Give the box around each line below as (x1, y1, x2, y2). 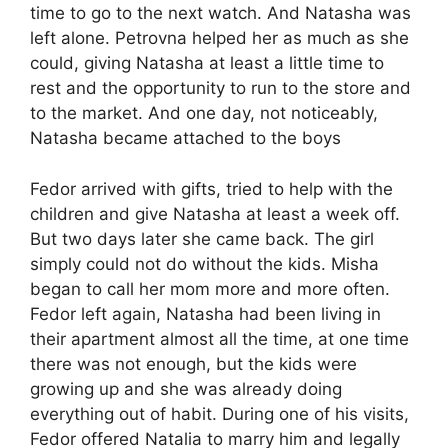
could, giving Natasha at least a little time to (30, 53, 384, 74)
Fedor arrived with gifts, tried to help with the (30, 178, 393, 199)
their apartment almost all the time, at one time (30, 328, 409, 349)
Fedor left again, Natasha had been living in (30, 303, 381, 324)
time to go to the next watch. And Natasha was (30, 3, 411, 24)
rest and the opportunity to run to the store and (30, 78, 411, 99)
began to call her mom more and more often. (30, 278, 390, 299)
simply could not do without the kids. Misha (30, 253, 379, 274)
